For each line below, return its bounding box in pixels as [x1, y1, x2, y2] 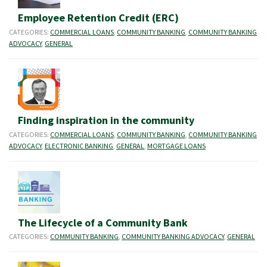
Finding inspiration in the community [18, 113, 194, 128]
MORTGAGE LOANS [147, 141, 206, 150]
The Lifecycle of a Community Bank [18, 215, 188, 229]
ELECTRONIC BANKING [45, 141, 113, 150]
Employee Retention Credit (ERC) [18, 11, 179, 25]
